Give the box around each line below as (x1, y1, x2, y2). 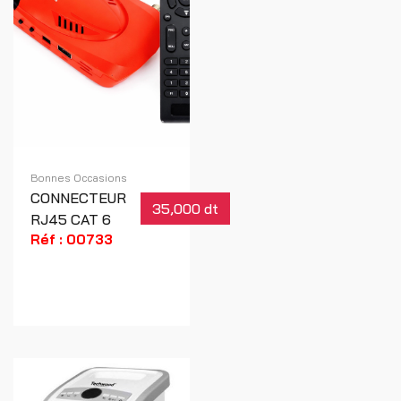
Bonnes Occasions (30, 170, 127, 184)
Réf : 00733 (30, 230, 113, 248)
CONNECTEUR (30, 188, 126, 207)
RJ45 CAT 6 (30, 209, 111, 228)
